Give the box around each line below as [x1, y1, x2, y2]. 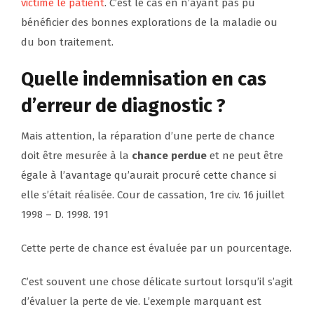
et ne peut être [207, 149, 283, 163]
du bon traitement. [21, 36, 114, 49]
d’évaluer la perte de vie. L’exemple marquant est [21, 295, 261, 308]
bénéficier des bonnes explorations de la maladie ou [21, 16, 278, 29]
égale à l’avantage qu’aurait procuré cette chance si [21, 169, 276, 182]
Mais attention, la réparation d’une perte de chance [21, 130, 275, 143]
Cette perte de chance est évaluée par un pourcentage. [21, 242, 292, 255]
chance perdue [132, 149, 207, 163]
